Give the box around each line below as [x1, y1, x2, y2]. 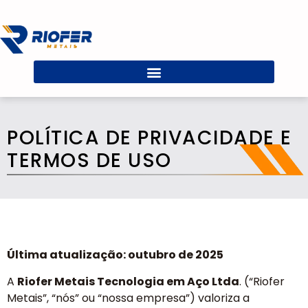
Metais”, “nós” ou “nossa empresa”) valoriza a [7, 289, 250, 306]
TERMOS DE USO [7, 147, 172, 175]
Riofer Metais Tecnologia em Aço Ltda [17, 273, 239, 289]
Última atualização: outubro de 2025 [7, 247, 223, 263]
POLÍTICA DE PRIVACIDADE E [7, 124, 292, 152]
